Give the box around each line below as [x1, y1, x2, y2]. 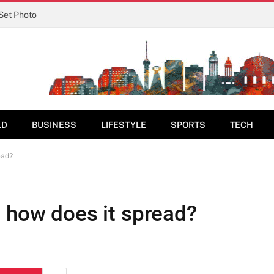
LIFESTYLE [101, 120, 146, 130]
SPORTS [171, 120, 206, 130]
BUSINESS [32, 120, 76, 130]
